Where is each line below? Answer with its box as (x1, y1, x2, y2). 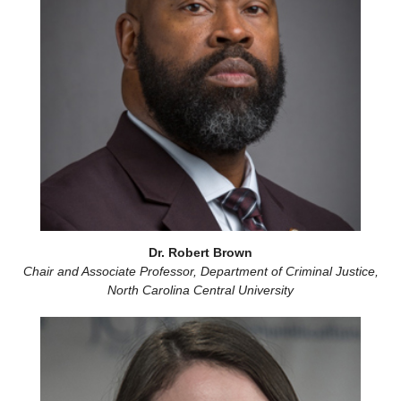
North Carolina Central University (107, 283, 294, 297)
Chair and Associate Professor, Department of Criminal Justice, (22, 264, 379, 278)
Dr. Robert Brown (149, 245, 252, 260)
